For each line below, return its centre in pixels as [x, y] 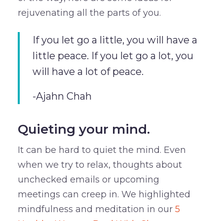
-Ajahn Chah [62, 96]
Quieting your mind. [84, 129]
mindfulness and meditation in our [96, 209]
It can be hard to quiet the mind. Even [102, 150]
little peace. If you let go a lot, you [113, 55]
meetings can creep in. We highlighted [104, 194]
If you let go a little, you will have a [115, 40]
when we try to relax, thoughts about [100, 165]
